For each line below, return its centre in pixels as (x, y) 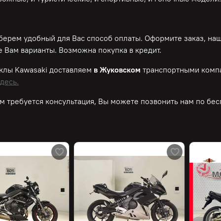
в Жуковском (117, 70)
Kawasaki (31, 70)
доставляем (70, 70)
